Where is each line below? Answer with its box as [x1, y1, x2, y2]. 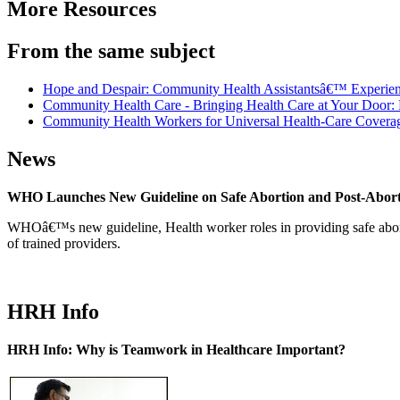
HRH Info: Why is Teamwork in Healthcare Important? [7, 341, 346, 357]
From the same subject [7, 39, 215, 63]
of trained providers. [7, 235, 121, 251]
